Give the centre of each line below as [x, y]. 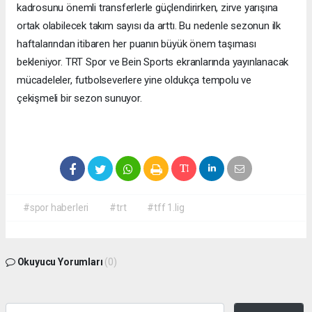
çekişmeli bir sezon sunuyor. [79, 99]
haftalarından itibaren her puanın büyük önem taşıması [136, 44]
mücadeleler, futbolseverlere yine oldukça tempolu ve [134, 80]
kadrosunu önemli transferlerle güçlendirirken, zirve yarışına [148, 8]
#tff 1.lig [166, 208]
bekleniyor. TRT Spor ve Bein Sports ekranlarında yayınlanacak [153, 62]
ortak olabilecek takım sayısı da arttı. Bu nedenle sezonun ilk [149, 26]
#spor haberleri [56, 208]
